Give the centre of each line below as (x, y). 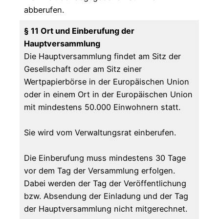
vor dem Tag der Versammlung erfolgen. (100, 171)
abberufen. (44, 10)
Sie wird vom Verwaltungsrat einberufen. (100, 133)
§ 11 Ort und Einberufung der (79, 31)
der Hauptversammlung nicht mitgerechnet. (108, 209)
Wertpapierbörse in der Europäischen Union (107, 82)
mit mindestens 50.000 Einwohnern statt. (102, 107)
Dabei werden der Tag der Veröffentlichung (105, 184)
